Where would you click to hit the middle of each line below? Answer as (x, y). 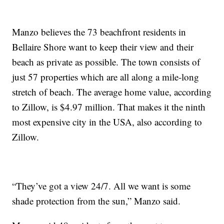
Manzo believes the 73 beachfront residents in (99, 32)
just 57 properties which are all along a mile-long (106, 77)
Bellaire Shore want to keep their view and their (103, 47)
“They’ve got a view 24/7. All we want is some (101, 186)
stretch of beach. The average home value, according (112, 92)
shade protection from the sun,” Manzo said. (96, 201)
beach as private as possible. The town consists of (106, 62)
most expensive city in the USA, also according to (107, 122)
